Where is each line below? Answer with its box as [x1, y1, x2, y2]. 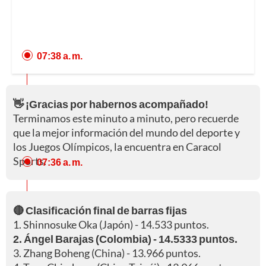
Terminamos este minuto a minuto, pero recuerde [13, 111, 239, 125]
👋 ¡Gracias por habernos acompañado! [13, 97, 208, 110]
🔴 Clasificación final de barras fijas [13, 203, 187, 217]
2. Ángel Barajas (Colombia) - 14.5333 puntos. [13, 232, 237, 245]
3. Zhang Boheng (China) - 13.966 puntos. [13, 246, 201, 259]
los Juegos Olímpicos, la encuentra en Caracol [13, 140, 221, 153]
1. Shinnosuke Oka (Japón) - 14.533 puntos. [13, 217, 209, 231]
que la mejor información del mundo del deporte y [13, 125, 240, 139]
